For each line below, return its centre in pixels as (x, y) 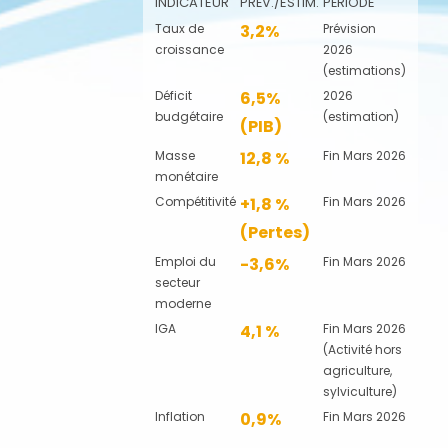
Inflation (179, 416)
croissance (189, 49)
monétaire (186, 176)
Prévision (349, 28)
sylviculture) (359, 391)
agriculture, (357, 370)
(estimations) (364, 70)
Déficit (173, 95)
